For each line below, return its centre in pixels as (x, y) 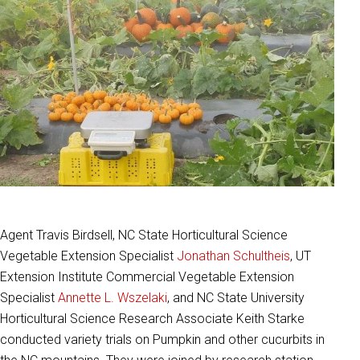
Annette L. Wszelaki (112, 297)
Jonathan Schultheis (233, 256)
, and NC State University (236, 297)
